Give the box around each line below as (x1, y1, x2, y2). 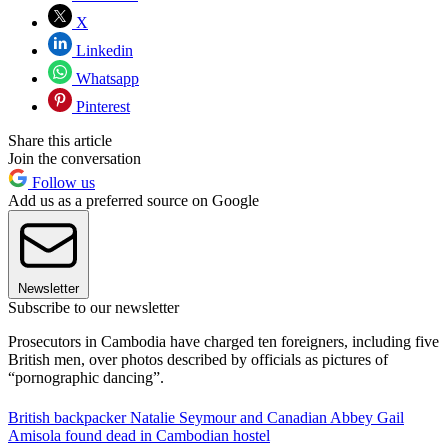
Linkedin (72, 41, 133, 59)
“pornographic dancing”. (8, 368, 164, 386)
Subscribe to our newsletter (8, 298, 179, 316)
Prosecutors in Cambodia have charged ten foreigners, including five (8, 332, 439, 350)
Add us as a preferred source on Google (8, 191, 259, 209)
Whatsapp (72, 69, 139, 87)
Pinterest (72, 97, 130, 115)
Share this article (8, 131, 112, 149)
